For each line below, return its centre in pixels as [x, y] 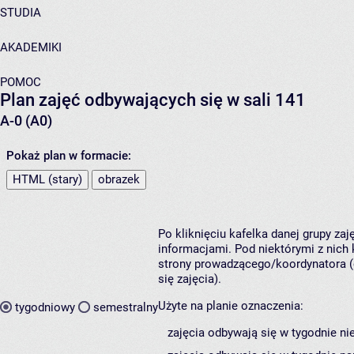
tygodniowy [45, 307]
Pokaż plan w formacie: [69, 156]
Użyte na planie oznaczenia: [231, 306]
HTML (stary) [47, 180]
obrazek [119, 180]
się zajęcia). [190, 279]
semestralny [126, 307]
